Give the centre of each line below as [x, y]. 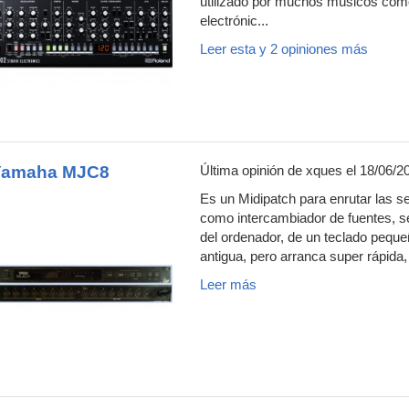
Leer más [228, 285]
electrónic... [234, 21]
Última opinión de [253, 171]
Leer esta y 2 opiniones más [284, 49]
